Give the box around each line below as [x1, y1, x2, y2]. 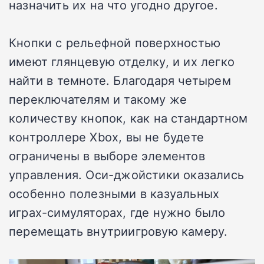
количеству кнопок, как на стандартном [9, 109, 248, 126]
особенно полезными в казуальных [9, 184, 220, 202]
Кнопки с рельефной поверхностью [9, 34, 221, 51]
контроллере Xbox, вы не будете [9, 128, 204, 145]
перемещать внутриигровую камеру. [9, 222, 228, 239]
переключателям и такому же [9, 90, 187, 107]
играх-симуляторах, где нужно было [9, 203, 226, 220]
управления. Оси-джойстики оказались [9, 166, 245, 183]
